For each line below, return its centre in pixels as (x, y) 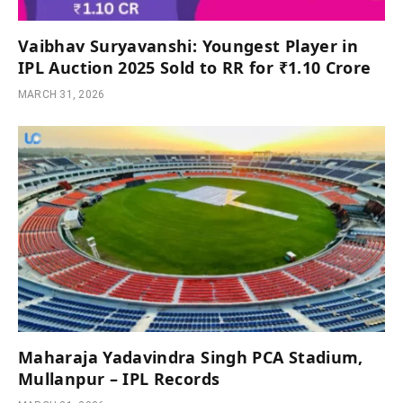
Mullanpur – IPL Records (119, 379)
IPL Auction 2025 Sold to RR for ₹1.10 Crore (195, 67)
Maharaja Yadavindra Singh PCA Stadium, (191, 358)
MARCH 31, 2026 (62, 94)
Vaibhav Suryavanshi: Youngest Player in (188, 45)
